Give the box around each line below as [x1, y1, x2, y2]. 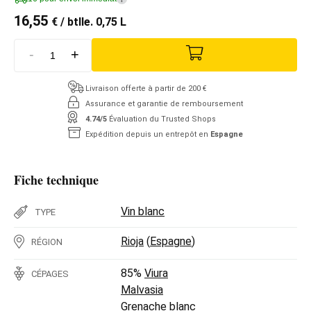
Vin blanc [121, 204, 165, 218]
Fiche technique [14, 170, 99, 189]
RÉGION [31, 236, 62, 247]
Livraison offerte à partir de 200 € [85, 83, 207, 93]
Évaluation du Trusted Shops [109, 114, 216, 124]
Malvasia [121, 283, 163, 296]
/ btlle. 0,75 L [58, 15, 126, 28]
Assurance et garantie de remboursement [85, 99, 243, 108]
